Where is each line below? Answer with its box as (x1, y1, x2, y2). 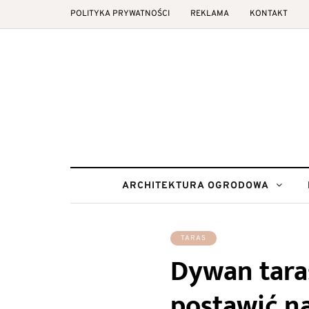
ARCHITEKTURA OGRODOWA (121, 180, 269, 192)
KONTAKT (250, 8, 288, 19)
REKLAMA (190, 8, 229, 19)
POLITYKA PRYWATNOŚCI (70, 8, 170, 19)
